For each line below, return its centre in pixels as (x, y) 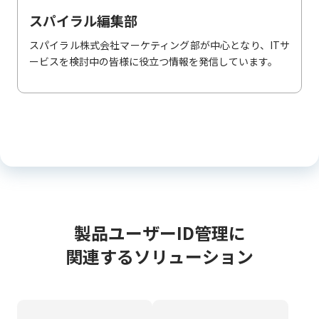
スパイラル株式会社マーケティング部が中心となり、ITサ (159, 45)
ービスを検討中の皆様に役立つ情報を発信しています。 (153, 62)
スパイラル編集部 (83, 21)
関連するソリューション (159, 256)
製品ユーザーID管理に (159, 232)
